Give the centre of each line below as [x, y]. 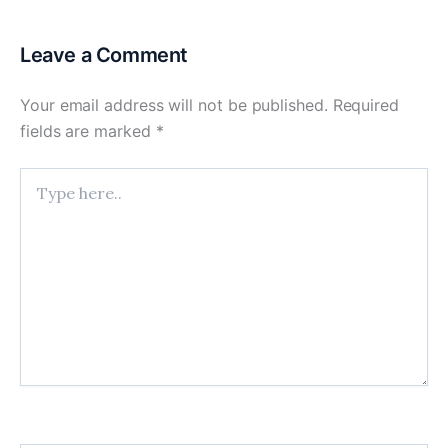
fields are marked [88, 131]
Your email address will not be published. [174, 105]
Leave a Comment [104, 55]
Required [366, 105]
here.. [37, 197]
